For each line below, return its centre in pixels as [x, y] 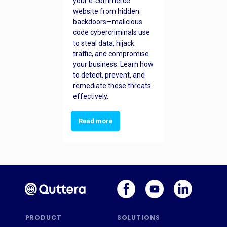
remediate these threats [112, 86]
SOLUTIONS [138, 218]
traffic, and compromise [111, 54]
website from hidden [106, 11]
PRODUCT [43, 218]
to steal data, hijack [104, 43]
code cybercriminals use [111, 33]
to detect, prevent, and [109, 75]
